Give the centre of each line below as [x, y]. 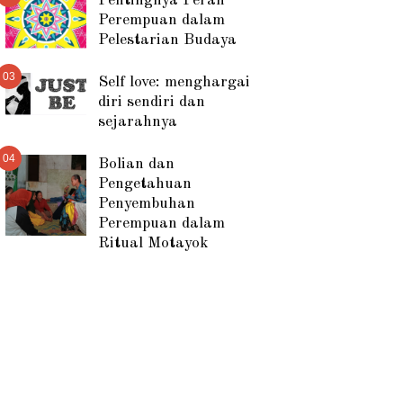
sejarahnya [138, 121]
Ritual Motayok [154, 243]
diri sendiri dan [152, 102]
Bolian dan [137, 164]
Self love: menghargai [175, 82]
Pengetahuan [145, 184]
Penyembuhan [147, 203]
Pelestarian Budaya [168, 40]
